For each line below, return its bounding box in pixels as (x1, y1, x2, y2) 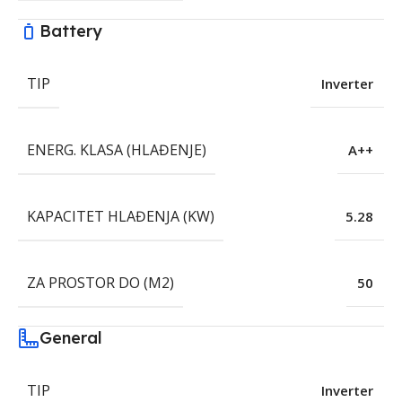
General (39, 328, 102, 349)
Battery (39, 21, 102, 42)
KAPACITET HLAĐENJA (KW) (27, 206, 214, 227)
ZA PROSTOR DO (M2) (27, 273, 174, 293)
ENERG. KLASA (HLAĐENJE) (27, 140, 206, 161)
